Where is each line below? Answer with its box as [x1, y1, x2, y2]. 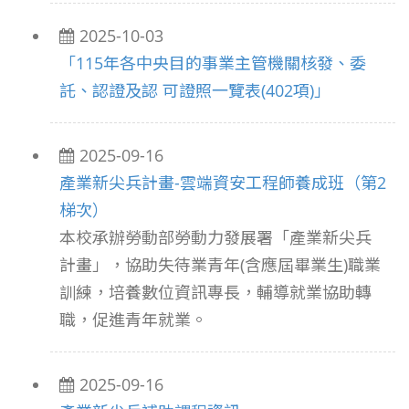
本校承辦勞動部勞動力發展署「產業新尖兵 [59, 226, 372, 248]
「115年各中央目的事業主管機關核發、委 [59, 52, 366, 74]
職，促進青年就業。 [59, 309, 207, 330]
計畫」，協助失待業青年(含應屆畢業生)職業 [59, 254, 381, 276]
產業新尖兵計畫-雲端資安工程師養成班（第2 [59, 172, 386, 194]
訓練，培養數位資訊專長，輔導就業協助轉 [59, 281, 372, 303]
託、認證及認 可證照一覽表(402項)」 [59, 79, 330, 101]
